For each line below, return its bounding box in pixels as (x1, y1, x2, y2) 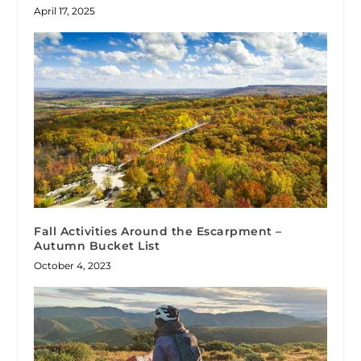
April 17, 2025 (34, 5, 96, 18)
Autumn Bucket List (34, 239, 160, 254)
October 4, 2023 (34, 259, 112, 272)
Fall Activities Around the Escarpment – (34, 224, 282, 239)
